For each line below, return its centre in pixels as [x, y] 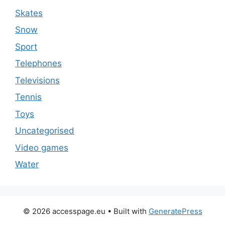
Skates [29, 13]
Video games [42, 147]
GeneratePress [175, 211]
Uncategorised [45, 131]
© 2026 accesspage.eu [64, 211]
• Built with [127, 211]
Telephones [38, 64]
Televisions [37, 80]
